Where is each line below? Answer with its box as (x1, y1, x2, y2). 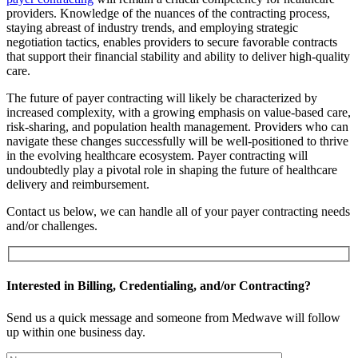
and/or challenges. (6, 219, 97, 233)
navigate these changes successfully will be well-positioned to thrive (6, 134, 348, 149)
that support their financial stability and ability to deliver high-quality (6, 50, 350, 64)
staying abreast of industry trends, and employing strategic (6, 21, 298, 35)
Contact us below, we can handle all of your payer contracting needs (6, 205, 350, 219)
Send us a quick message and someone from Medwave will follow (6, 310, 340, 324)
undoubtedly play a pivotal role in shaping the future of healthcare (6, 163, 337, 177)
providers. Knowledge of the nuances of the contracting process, (6, 6, 330, 21)
